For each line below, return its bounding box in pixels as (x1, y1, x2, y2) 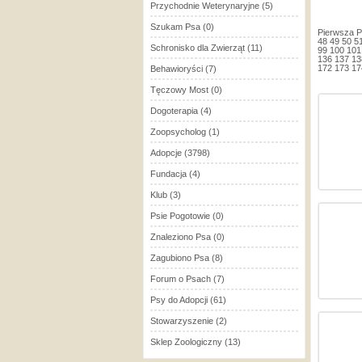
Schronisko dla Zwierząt (150, 43, 245, 53)
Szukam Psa (150, 22, 200, 32)
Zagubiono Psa (150, 253, 209, 263)
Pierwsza (318, 27, 354, 37)
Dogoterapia (150, 106, 198, 116)
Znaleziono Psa (150, 232, 211, 242)
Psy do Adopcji (150, 295, 208, 305)
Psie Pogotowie (150, 211, 210, 221)
